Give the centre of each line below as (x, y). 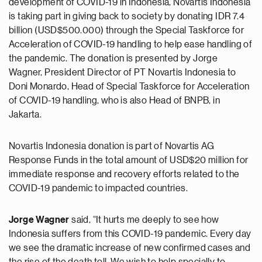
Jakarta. (25, 114)
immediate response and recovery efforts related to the (124, 174)
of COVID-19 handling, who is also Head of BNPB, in (114, 100)
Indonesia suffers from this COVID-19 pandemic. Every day (130, 234)
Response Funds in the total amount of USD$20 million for (129, 160)
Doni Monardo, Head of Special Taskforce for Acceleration (129, 86)
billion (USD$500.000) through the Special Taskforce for (126, 30)
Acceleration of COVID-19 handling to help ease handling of (131, 44)
